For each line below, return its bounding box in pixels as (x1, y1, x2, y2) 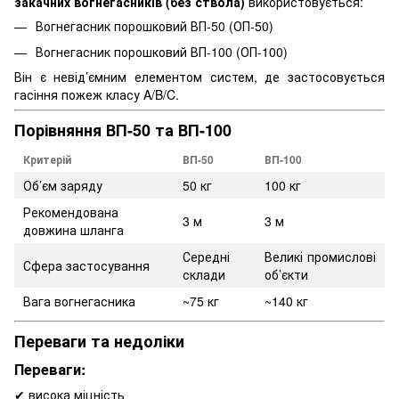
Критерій (23, 151, 71, 167)
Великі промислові (265, 247, 376, 265)
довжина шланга (23, 220, 124, 239)
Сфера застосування (23, 256, 150, 274)
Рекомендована (23, 202, 118, 221)
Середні (183, 247, 230, 265)
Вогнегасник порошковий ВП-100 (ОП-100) (36, 42, 288, 61)
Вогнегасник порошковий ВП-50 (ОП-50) (36, 17, 273, 36)
